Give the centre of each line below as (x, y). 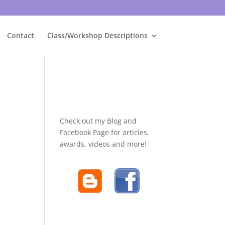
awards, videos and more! (103, 144)
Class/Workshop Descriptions (97, 35)
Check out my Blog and (98, 121)
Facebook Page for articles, (105, 132)
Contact (20, 35)
